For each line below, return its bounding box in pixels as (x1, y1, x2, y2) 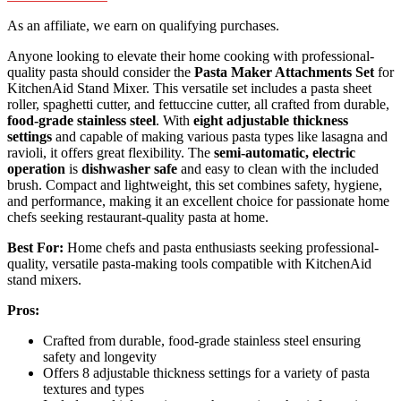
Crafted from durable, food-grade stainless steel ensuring (43, 332, 361, 348)
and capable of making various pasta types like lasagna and (52, 128, 388, 144)
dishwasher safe (81, 160, 177, 176)
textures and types (43, 380, 144, 397)
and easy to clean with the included (177, 160, 379, 176)
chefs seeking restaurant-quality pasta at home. (7, 209, 269, 225)
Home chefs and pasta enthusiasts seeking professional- (64, 239, 379, 255)
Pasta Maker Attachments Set (194, 64, 374, 80)
